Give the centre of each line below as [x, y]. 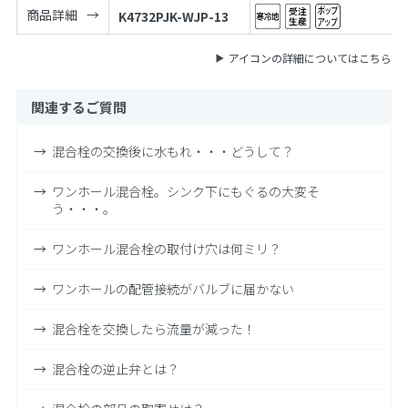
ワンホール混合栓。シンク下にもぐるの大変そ [185, 192]
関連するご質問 [78, 107]
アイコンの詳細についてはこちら [311, 58]
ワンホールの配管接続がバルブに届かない [173, 289]
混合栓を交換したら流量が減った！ [153, 329]
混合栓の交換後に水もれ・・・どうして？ [173, 152]
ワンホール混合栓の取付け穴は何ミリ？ [166, 249]
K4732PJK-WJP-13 [173, 17]
